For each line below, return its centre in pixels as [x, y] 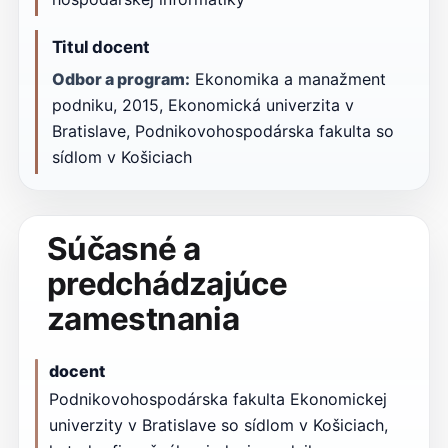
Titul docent [100, 46]
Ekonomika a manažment [287, 78]
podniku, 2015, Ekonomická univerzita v [202, 104]
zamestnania [143, 318]
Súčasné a [123, 248]
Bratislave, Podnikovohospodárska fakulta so [222, 130]
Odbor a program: [120, 78]
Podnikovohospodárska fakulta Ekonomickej [217, 399]
